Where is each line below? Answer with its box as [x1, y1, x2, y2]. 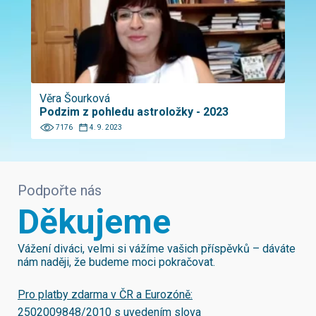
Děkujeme [18, 202, 171, 242]
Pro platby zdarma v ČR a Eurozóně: [18, 288, 193, 301]
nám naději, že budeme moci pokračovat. [18, 255, 215, 269]
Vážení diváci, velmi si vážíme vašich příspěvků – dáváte [18, 242, 296, 255]
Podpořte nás [18, 182, 102, 199]
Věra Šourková [39, 92, 110, 105]
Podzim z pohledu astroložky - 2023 [39, 105, 229, 119]
